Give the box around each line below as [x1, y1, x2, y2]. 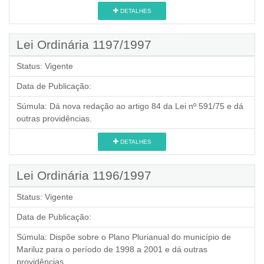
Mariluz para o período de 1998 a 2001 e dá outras [16, 245, 207, 254]
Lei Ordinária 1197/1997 [16, 38, 151, 51]
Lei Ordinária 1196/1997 [16, 169, 151, 182]
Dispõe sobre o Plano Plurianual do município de [49, 232, 231, 242]
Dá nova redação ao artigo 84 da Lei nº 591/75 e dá [49, 101, 243, 111]
